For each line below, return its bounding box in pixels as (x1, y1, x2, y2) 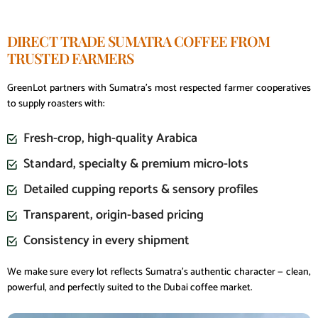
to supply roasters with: (7, 95, 105, 112)
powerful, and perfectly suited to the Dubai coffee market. (7, 280, 253, 297)
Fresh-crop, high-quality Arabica (23, 128, 197, 150)
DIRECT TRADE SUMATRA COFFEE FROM (7, 31, 270, 50)
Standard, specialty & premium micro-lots (23, 153, 248, 175)
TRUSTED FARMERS (7, 48, 134, 67)
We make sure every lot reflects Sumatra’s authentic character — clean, (7, 264, 311, 281)
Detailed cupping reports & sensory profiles (23, 179, 258, 201)
